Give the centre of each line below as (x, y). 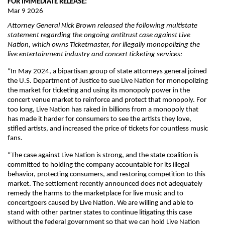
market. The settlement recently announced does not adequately (105, 184)
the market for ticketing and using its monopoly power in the (99, 91)
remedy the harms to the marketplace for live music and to (95, 194)
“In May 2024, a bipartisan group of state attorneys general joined (107, 72)
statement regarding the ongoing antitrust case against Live (99, 35)
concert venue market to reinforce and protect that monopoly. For (107, 100)
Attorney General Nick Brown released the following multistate (102, 26)
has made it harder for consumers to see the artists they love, (99, 119)
